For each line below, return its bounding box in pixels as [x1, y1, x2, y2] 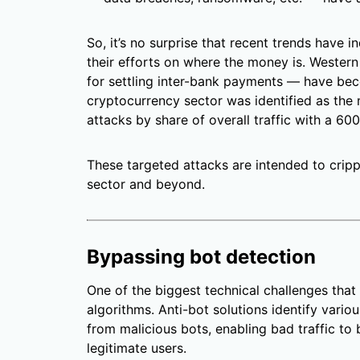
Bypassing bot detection [87, 245, 316, 269]
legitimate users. [87, 340, 186, 357]
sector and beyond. [87, 176, 205, 193]
